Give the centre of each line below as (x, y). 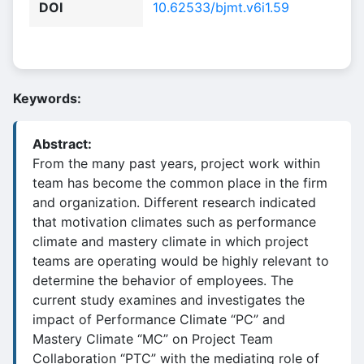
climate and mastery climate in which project (171, 241)
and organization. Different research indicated (174, 202)
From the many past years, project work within (176, 163)
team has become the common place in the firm (180, 183)
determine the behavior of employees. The (163, 280)
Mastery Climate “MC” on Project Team (153, 339)
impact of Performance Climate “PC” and (159, 319)
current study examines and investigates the (169, 300)
